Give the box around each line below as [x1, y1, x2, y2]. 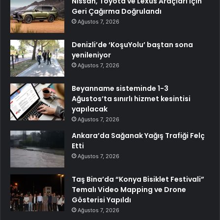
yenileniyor [72, 50, 111, 60]
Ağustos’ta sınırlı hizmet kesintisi [72, 93, 191, 104]
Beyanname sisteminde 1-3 [72, 83, 168, 93]
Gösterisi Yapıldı [72, 194, 131, 205]
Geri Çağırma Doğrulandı [72, 6, 162, 16]
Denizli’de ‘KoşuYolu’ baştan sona [72, 39, 193, 50]
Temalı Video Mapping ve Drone [72, 184, 186, 194]
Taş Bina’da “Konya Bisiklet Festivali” [72, 174, 204, 184]
